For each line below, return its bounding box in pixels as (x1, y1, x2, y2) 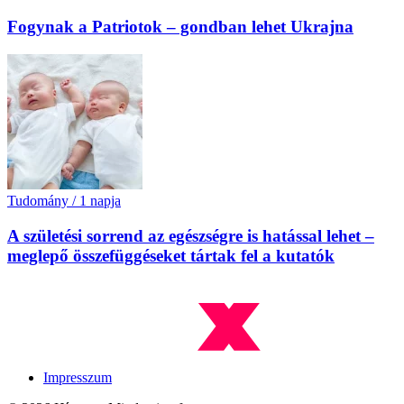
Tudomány (7, 193, 69, 208)
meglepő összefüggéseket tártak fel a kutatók (7, 245, 335, 265)
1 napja (79, 193, 121, 208)
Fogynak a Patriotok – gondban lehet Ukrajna (7, 17, 353, 37)
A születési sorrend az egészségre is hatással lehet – (7, 225, 374, 245)
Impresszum (43, 369, 112, 385)
